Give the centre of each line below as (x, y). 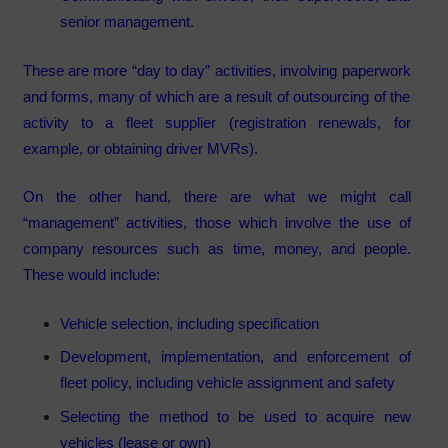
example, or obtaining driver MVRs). (144, 148)
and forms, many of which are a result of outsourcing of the (216, 96)
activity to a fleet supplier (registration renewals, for (216, 122)
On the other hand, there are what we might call (216, 197)
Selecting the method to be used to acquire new (235, 416)
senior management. (127, 22)
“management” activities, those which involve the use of (216, 223)
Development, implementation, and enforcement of (235, 357)
